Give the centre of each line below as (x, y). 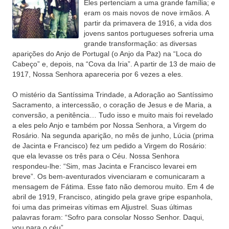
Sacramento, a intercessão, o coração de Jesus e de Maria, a (112, 105)
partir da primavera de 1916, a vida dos (148, 23)
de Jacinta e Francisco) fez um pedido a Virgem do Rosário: (109, 146)
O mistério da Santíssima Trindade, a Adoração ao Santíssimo (113, 95)
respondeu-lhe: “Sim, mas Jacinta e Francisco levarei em (105, 166)
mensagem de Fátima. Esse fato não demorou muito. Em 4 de (113, 187)
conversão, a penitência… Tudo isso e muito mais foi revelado (113, 115)
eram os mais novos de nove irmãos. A (146, 13)
